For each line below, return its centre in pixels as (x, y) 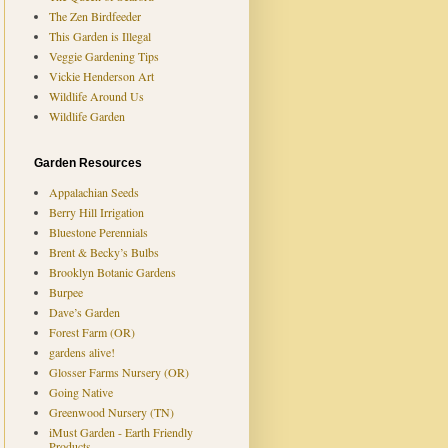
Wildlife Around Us (96, 96)
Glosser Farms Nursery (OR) (118, 372)
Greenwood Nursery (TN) (111, 412)
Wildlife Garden (86, 116)
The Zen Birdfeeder (94, 16)
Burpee (65, 292)
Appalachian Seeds (93, 192)
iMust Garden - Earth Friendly (120, 432)
